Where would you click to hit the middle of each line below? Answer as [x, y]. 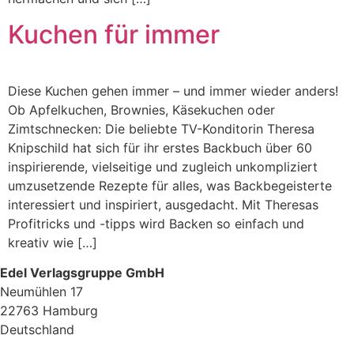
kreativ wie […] [53, 242]
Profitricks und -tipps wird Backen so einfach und [156, 223]
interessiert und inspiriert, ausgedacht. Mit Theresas [163, 204]
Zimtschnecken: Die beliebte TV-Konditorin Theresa [161, 128]
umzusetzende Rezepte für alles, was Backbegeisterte [170, 185]
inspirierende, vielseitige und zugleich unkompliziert [163, 166]
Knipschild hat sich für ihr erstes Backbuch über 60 [160, 147]
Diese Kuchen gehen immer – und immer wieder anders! [173, 90]
